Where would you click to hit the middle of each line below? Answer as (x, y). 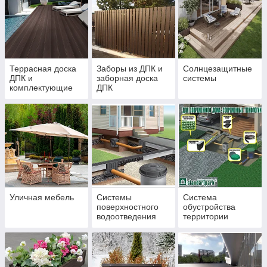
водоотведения (126, 217)
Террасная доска (43, 69)
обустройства (209, 207)
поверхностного (127, 207)
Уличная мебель (42, 198)
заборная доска (127, 78)
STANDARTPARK (129, 226)
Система (200, 198)
